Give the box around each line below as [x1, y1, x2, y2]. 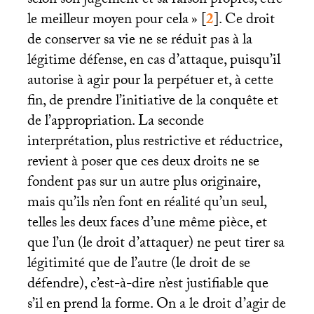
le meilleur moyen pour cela [27, 8, 189, 34]
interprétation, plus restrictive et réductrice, [27, 130, 282, 156]
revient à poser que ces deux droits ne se [27, 150, 259, 176]
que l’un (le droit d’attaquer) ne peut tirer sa [27, 231, 285, 257]
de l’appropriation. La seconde [27, 109, 204, 135]
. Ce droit [218, 8, 275, 34]
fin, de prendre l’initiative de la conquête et [27, 89, 278, 115]
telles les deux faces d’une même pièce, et [27, 211, 267, 237]
